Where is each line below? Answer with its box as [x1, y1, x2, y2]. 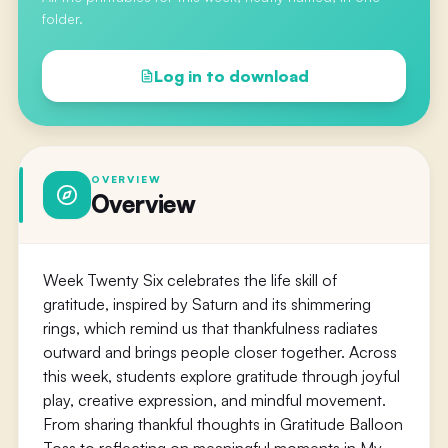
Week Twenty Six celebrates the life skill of [42, 270, 337, 290]
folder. [41, 10, 83, 27]
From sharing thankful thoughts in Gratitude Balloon [42, 414, 403, 434]
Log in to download [153, 66, 309, 86]
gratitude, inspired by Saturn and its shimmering [42, 294, 371, 314]
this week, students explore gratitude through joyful [42, 366, 400, 386]
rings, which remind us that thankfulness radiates [42, 318, 378, 338]
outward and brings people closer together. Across [42, 342, 397, 362]
